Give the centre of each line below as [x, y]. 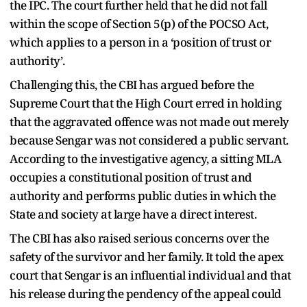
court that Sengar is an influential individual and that [150, 275]
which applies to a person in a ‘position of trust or [140, 42]
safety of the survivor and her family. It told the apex [147, 256]
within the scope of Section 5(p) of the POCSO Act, [139, 23]
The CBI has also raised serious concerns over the [139, 238]
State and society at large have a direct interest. [133, 214]
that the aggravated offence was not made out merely [149, 121]
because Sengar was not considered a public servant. [149, 140]
